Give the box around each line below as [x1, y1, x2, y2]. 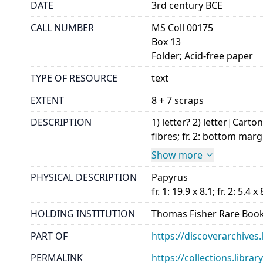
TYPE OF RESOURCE [31, 71, 117, 85]
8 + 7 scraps [151, 93, 204, 107]
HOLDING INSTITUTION [31, 207, 135, 220]
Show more [151, 149, 203, 162]
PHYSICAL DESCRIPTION [31, 171, 137, 184]
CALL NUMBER [31, 21, 94, 34]
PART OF [31, 229, 68, 242]
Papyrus [151, 171, 188, 184]
